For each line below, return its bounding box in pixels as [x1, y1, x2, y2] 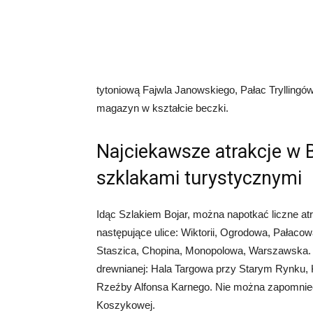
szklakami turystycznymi [96, 167, 302, 189]
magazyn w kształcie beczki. [96, 102, 228, 114]
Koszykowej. [96, 299, 155, 311]
